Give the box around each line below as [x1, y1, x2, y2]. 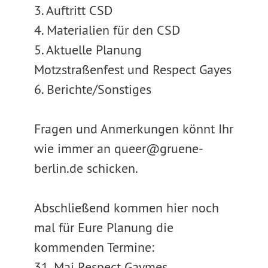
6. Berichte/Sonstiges [33, 81, 151, 98]
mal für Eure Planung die [33, 219, 173, 236]
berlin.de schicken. [33, 160, 138, 176]
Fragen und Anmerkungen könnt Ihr [33, 120, 233, 137]
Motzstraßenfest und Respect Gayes [33, 61, 232, 78]
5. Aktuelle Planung [33, 41, 142, 58]
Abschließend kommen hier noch [33, 199, 219, 216]
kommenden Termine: [33, 239, 154, 255]
